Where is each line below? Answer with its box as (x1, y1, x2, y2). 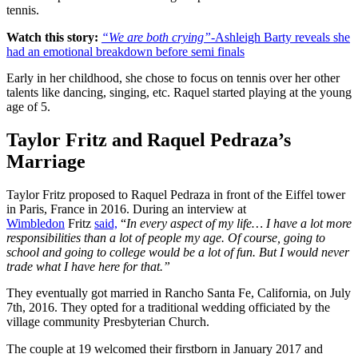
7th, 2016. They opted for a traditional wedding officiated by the (6, 300, 330, 315)
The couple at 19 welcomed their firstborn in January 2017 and (6, 342, 323, 356)
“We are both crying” (101, 30, 211, 44)
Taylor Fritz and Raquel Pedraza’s (6, 129, 291, 151)
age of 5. (6, 99, 50, 113)
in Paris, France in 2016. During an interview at (6, 202, 246, 217)
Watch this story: (6, 30, 98, 44)
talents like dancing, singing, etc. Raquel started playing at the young (6, 85, 352, 99)
